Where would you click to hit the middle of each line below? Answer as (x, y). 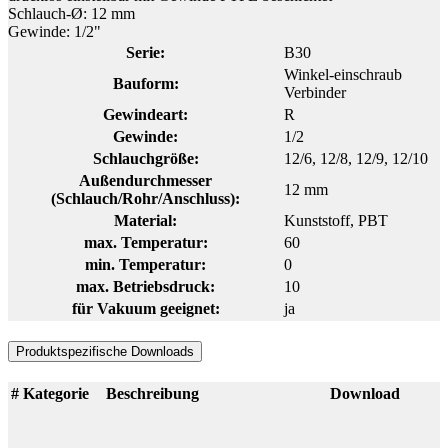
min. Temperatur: (145, 264)
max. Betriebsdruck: (145, 286)
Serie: (145, 52)
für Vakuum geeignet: (145, 308)
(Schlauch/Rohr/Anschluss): (145, 198)
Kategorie (56, 393)
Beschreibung (152, 393)
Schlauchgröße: (145, 158)
